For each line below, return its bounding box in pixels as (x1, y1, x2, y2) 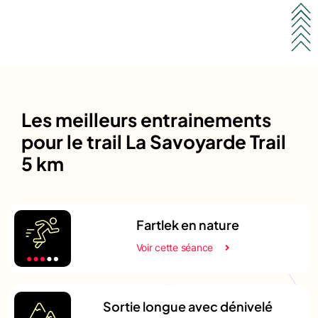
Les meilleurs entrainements (21, 107, 271, 131)
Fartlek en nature (136, 216, 239, 233)
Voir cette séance (136, 241, 214, 253)
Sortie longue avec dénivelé (102, 297, 273, 314)
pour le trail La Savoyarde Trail (21, 129, 286, 153)
